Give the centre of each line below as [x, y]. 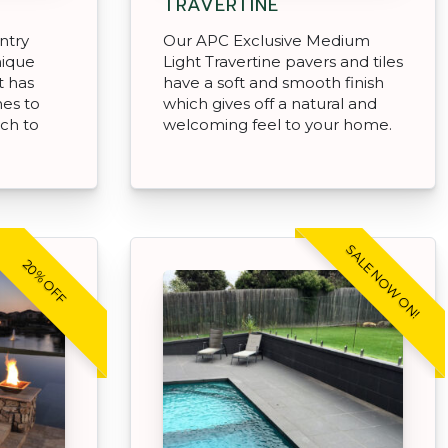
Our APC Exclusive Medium [266, 40]
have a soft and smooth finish [273, 82]
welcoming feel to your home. [277, 124]
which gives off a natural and [270, 103]
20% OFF [44, 281]
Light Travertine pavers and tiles [283, 61]
